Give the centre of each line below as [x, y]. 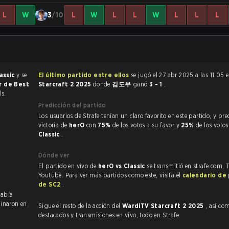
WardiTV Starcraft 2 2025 [164, 206]
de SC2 [50, 184]
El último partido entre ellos [84, 75]
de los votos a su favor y [147, 125]
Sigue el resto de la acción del [80, 206]
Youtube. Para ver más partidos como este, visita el [110, 175]
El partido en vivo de [68, 166]
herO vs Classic [122, 166]
